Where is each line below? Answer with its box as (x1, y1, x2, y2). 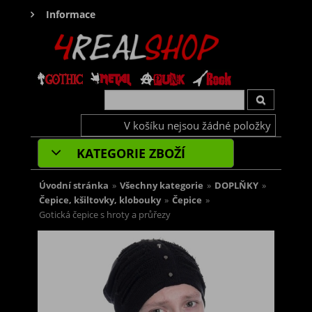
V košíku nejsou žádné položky (124, 118, 271, 133)
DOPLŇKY (214, 180, 258, 192)
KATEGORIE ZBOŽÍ (73, 145, 185, 162)
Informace (46, 8, 95, 21)
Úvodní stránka (39, 180, 109, 192)
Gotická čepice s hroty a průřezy (39, 209, 171, 221)
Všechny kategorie (120, 180, 203, 192)
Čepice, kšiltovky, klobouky (39, 194, 161, 207)
